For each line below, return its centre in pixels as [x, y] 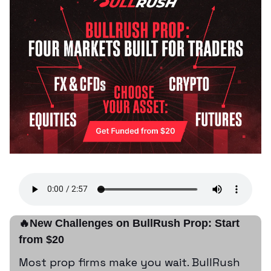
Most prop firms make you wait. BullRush [129, 262]
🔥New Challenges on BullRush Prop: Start [129, 223]
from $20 [41, 239]
